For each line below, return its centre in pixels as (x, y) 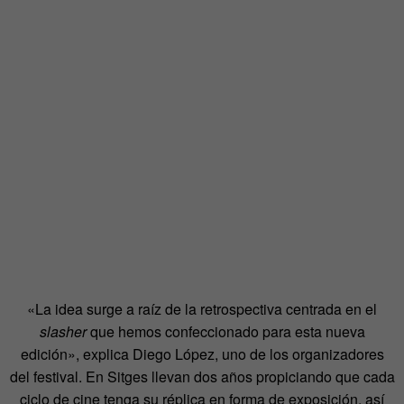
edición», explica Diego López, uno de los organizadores (202, 354)
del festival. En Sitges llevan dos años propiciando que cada (202, 377)
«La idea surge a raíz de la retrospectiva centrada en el (202, 309)
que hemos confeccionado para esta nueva (225, 332)
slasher (63, 332)
